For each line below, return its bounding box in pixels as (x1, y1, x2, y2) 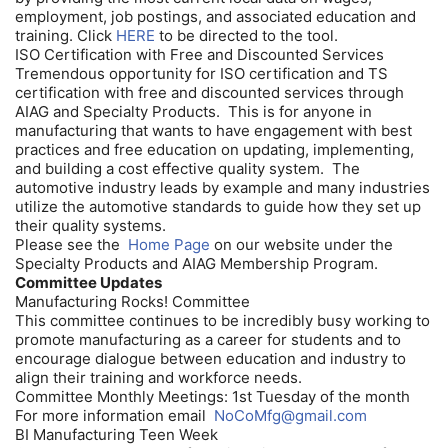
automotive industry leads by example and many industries (15, 177, 430, 197)
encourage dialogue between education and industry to (15, 348, 406, 368)
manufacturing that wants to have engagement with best (15, 120, 412, 140)
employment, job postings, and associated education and (15, 6, 416, 26)
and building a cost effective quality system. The (15, 158, 360, 178)
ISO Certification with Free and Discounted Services (15, 44, 384, 64)
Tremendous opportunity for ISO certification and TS (15, 63, 388, 83)
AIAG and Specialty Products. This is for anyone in (15, 101, 372, 121)
